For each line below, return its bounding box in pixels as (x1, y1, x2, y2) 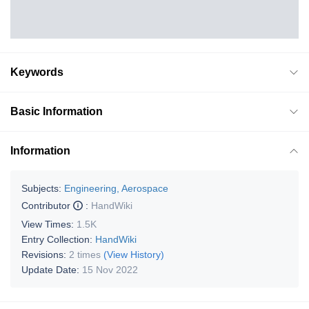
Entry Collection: (21, 233, 95, 245)
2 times (69, 248, 101, 260)
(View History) (103, 248, 164, 260)
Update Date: (21, 263, 82, 275)
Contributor (21, 199, 73, 211)
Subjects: (21, 182, 61, 194)
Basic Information (10, 105, 103, 117)
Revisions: (21, 248, 69, 260)
